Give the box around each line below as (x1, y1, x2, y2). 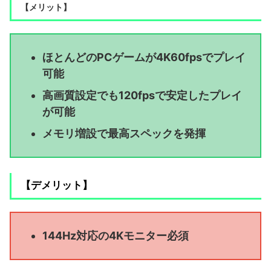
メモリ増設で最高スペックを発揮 (42, 127, 206, 140)
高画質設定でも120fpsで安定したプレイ (42, 89, 242, 102)
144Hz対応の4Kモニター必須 (42, 229, 189, 243)
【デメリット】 (21, 178, 93, 191)
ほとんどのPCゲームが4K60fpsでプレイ (42, 51, 246, 64)
